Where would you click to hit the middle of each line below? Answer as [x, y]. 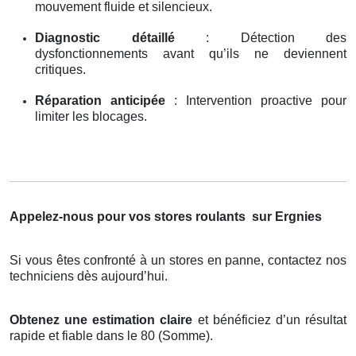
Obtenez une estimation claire [101, 319]
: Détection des [260, 37]
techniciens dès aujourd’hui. [89, 276]
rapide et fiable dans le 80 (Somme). [111, 335]
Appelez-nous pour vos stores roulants [129, 216]
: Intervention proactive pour [256, 100]
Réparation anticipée [100, 100]
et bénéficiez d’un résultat [270, 319]
